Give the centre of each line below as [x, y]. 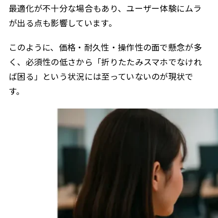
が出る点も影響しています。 [63, 23]
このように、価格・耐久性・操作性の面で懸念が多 [105, 47]
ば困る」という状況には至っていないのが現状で [101, 76]
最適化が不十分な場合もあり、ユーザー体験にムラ [105, 8]
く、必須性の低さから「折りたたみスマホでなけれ [105, 62]
